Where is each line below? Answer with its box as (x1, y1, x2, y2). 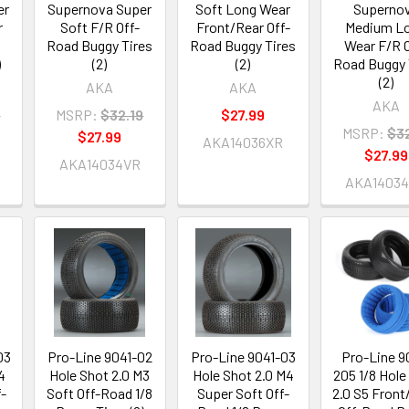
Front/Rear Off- (195, 18, 290, 37)
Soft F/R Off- (59, 18, 140, 37)
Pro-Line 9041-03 (190, 348, 296, 366)
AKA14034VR (58, 155, 141, 173)
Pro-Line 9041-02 (47, 348, 152, 366)
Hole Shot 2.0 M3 (49, 366, 151, 384)
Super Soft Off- (196, 384, 289, 403)
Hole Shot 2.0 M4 (192, 366, 294, 384)
